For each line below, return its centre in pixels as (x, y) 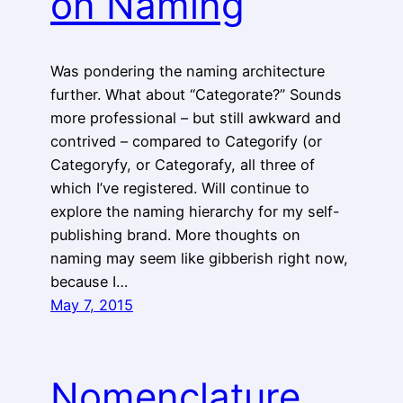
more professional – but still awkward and (196, 118)
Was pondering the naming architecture (188, 72)
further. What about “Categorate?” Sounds (196, 95)
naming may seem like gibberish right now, (199, 259)
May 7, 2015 (92, 305)
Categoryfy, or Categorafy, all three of (183, 165)
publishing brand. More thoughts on (175, 235)
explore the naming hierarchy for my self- (195, 212)
